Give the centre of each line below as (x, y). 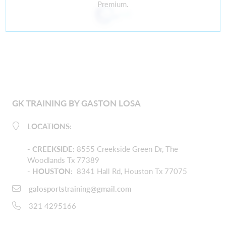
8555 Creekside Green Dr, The (127, 149)
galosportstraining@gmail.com (80, 188)
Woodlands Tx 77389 (64, 160)
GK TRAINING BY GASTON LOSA (76, 103)
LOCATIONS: (50, 126)
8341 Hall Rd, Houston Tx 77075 (131, 171)
